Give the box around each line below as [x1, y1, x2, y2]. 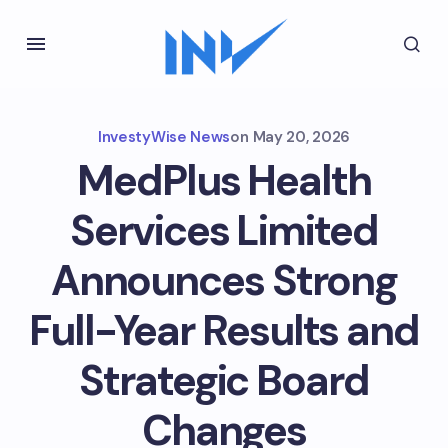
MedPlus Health [77, 153, 371, 208]
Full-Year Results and [29, 303, 419, 358]
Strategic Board [79, 353, 369, 408]
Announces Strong [50, 253, 398, 308]
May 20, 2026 [252, 127, 350, 147]
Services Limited [70, 203, 378, 258]
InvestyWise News [97, 127, 231, 147]
